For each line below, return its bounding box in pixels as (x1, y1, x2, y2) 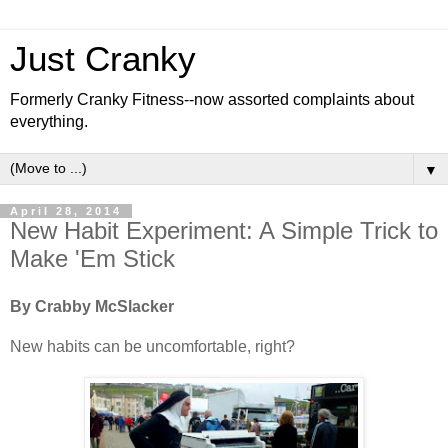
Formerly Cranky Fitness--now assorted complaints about (10, 91, 414, 108)
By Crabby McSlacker (10, 297, 174, 315)
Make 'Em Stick (10, 245, 175, 272)
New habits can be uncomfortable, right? (10, 337, 295, 355)
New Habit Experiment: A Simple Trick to (10, 217, 438, 244)
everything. (10, 113, 88, 130)
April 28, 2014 (10, 205, 122, 217)
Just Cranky (10, 40, 196, 78)
